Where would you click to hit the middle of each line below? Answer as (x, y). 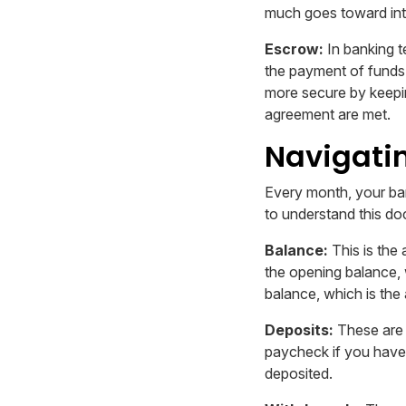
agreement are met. (328, 115)
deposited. (299, 374)
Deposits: (299, 330)
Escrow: (294, 49)
